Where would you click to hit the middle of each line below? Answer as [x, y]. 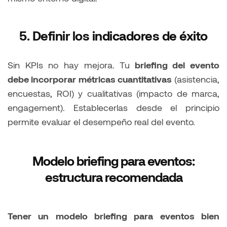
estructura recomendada [113, 177]
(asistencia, [195, 79]
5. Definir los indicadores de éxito [113, 36]
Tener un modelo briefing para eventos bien [113, 216]
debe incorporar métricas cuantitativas [90, 79]
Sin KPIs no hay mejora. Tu [69, 65]
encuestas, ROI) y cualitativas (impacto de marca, [113, 93]
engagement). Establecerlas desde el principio [113, 108]
